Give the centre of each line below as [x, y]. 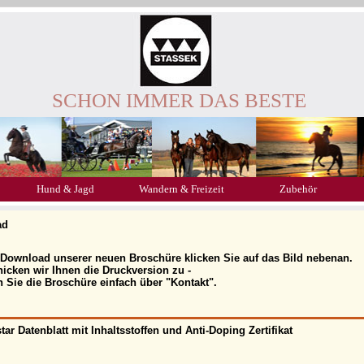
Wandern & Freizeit [182, 189]
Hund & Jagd [65, 189]
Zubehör [298, 189]
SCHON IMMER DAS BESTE [179, 100]
